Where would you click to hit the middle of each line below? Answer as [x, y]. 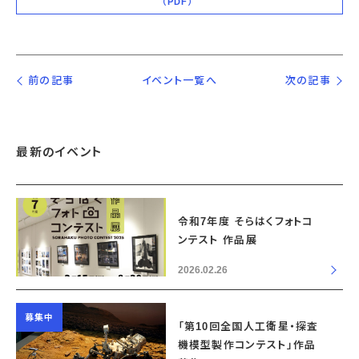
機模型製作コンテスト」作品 [247, 345]
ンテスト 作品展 [217, 240]
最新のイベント [59, 152]
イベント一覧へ [179, 81]
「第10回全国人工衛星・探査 [248, 327]
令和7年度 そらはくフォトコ [245, 222]
